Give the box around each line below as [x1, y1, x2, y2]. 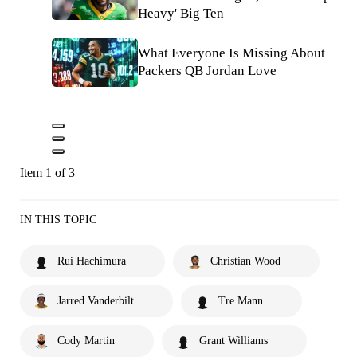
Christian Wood [210, 254, 280, 267]
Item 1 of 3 [20, 165, 75, 179]
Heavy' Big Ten [138, 5, 224, 21]
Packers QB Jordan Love [138, 63, 277, 79]
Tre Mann [218, 294, 263, 307]
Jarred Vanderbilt [57, 294, 134, 307]
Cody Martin [57, 334, 115, 347]
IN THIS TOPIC [20, 213, 96, 226]
